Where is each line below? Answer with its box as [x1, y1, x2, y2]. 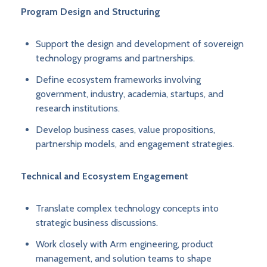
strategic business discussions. [36, 217, 158, 229]
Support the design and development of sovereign [36, 38, 244, 50]
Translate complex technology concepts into [36, 203, 219, 215]
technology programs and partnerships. [36, 52, 195, 64]
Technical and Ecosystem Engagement [21, 170, 188, 182]
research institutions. [36, 103, 120, 114]
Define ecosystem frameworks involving [36, 74, 201, 86]
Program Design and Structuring [21, 6, 160, 18]
